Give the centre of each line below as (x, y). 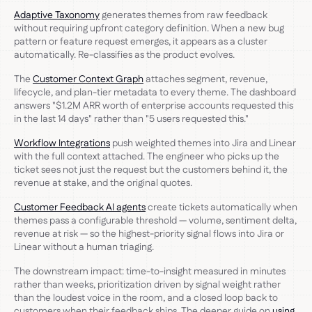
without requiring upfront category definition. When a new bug (149, 28)
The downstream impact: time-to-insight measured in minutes (150, 271)
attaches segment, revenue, (205, 79)
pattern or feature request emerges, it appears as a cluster (141, 41)
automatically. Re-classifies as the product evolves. (124, 55)
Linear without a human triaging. (84, 247)
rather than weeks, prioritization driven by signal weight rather (147, 284)
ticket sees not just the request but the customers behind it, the (151, 170)
